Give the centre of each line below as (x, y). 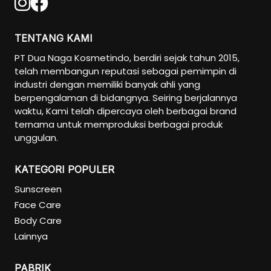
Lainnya (31, 237)
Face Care (38, 205)
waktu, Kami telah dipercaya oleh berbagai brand (126, 111)
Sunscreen (38, 189)
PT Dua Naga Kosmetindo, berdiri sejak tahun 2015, (127, 58)
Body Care (38, 221)
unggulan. (36, 138)
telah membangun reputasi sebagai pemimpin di (126, 71)
